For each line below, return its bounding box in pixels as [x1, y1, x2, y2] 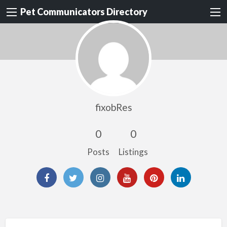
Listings [118, 146, 148, 157]
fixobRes [95, 101, 132, 113]
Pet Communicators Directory [20, 6, 147, 18]
